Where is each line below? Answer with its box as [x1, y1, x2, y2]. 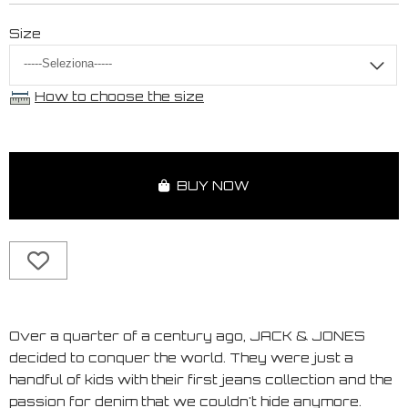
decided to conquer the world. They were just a [9, 349, 353, 365]
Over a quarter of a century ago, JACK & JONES [9, 327, 365, 343]
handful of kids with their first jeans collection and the [9, 371, 393, 387]
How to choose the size [35, 88, 204, 104]
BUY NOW [169, 177, 250, 193]
